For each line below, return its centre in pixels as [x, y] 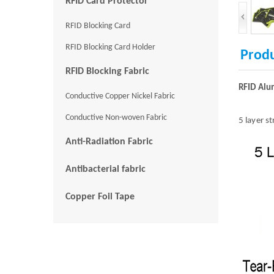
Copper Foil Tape [100, 197]
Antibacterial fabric [106, 169]
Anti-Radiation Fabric [109, 142]
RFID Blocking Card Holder [110, 47]
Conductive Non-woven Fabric [116, 117]
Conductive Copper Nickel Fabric [120, 96]
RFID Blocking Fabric [107, 71]
